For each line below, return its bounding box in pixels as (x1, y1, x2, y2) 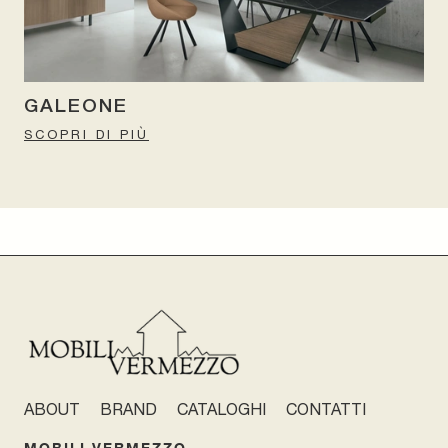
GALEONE (24, 97, 128, 116)
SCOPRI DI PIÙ (24, 126, 149, 142)
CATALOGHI (177, 400, 266, 419)
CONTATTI (286, 400, 366, 419)
